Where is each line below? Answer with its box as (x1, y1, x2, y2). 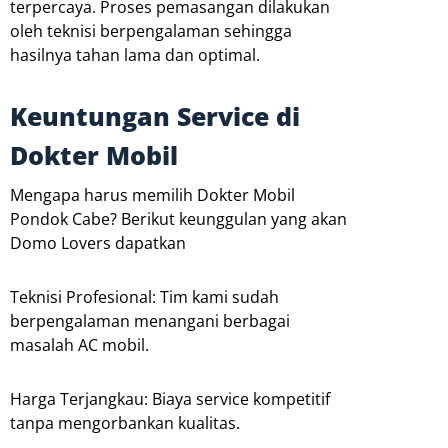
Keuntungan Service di (10, 99, 300, 134)
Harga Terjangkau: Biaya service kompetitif (10, 388, 330, 411)
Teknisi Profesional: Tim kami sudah (10, 286, 279, 309)
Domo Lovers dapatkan (10, 232, 186, 255)
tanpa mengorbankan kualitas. (10, 412, 240, 435)
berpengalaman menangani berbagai (10, 310, 290, 333)
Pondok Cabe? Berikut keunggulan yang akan (10, 208, 347, 231)
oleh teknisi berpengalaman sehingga (10, 20, 292, 43)
